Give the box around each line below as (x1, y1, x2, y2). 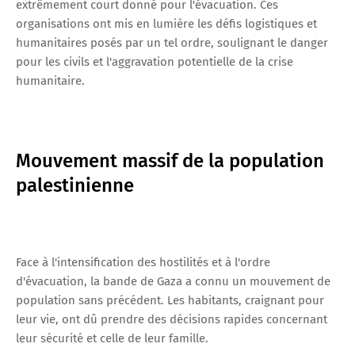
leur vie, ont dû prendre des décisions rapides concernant (16, 311, 327, 326)
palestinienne (16, 174, 134, 197)
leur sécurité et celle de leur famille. (16, 330, 208, 345)
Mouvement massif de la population (16, 149, 324, 172)
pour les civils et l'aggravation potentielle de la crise (16, 54, 293, 69)
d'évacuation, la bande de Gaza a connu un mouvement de (16, 273, 330, 288)
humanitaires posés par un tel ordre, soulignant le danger (16, 35, 328, 50)
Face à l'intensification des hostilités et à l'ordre (16, 254, 270, 269)
